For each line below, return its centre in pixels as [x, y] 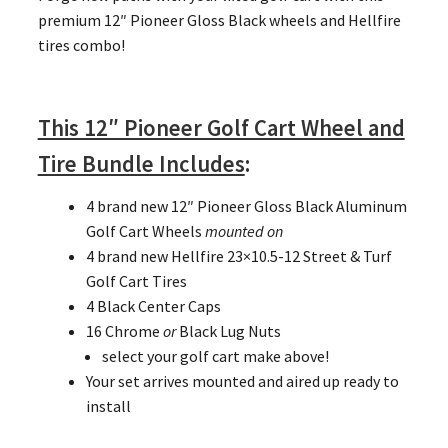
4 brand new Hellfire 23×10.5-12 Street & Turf [238, 256]
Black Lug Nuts [228, 331]
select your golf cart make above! [215, 356]
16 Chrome [124, 331]
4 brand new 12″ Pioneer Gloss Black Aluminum [246, 206]
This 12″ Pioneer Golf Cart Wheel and [221, 127]
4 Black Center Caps [153, 306]
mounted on [243, 231]
